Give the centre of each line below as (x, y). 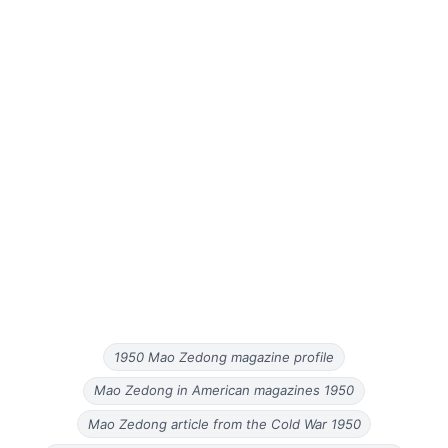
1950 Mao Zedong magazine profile (224, 356)
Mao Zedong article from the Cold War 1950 (224, 423)
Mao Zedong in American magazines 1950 (224, 390)
